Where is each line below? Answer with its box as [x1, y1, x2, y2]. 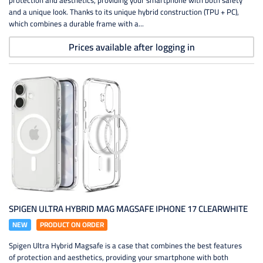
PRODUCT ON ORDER [40, 218, 104, 231]
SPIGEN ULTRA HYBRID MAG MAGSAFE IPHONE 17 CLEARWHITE [9, 200, 248, 217]
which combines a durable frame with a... [9, 16, 144, 31]
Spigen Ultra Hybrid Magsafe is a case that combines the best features [9, 238, 242, 252]
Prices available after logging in [68, 38, 195, 56]
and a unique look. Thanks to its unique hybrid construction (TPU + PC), [9, 5, 239, 19]
